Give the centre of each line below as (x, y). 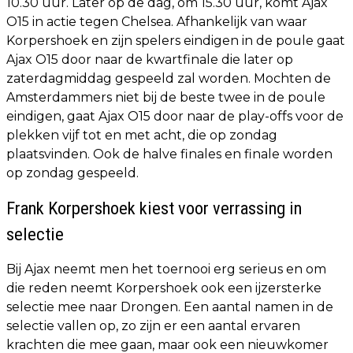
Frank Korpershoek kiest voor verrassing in (154, 208)
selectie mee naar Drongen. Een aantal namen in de (170, 307)
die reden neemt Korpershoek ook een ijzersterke (164, 288)
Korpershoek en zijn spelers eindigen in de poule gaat (176, 41)
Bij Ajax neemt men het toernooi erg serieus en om (166, 269)
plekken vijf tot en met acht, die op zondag (142, 136)
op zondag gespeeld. (72, 173)
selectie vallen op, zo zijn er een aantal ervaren (153, 326)
